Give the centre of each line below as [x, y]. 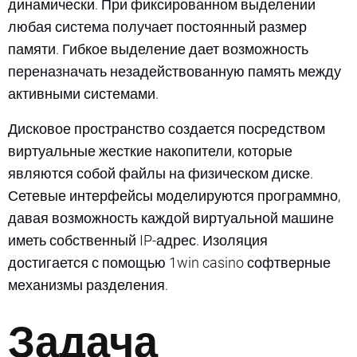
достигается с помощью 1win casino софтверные [169, 262]
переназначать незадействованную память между [175, 71]
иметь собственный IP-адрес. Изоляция [138, 240]
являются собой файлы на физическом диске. [161, 173]
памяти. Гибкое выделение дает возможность [158, 49]
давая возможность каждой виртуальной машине [171, 218]
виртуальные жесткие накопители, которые [150, 151]
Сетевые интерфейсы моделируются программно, [174, 195]
